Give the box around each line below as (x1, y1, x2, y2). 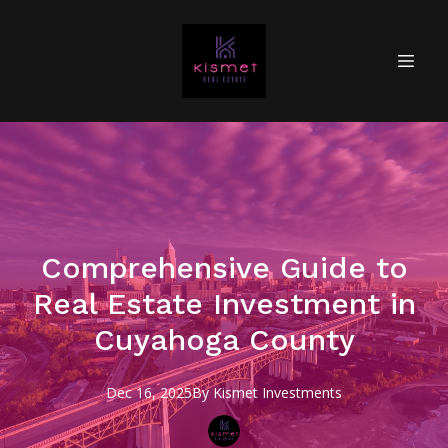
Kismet (213, 383, 262, 402)
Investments (262, 383, 342, 402)
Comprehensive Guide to (40, 250, 408, 285)
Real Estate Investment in (32, 286, 416, 321)
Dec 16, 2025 (106, 383, 192, 402)
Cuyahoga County (93, 322, 355, 357)
